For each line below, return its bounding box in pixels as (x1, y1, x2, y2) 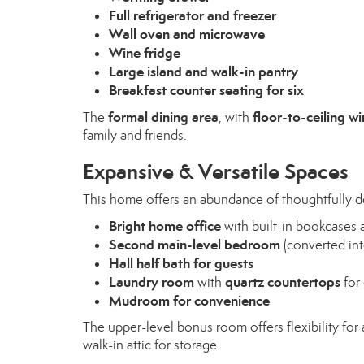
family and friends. (83, 127, 187, 144)
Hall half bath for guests (109, 254, 253, 272)
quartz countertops (225, 273, 340, 291)
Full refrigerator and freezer (109, 6, 276, 24)
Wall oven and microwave (109, 25, 265, 43)
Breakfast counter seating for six (109, 81, 304, 99)
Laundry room (109, 273, 194, 291)
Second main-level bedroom (109, 236, 280, 253)
